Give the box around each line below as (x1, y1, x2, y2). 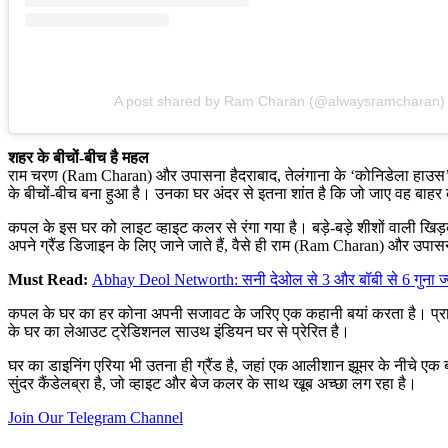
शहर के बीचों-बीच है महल (8, 149, 149, 167)
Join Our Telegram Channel (8, 409, 183, 427)
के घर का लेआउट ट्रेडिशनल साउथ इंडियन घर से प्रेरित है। (8, 323, 350, 341)
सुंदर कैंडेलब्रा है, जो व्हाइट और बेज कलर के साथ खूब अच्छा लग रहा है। (8, 375, 417, 393)
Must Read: (8, 271, 88, 289)
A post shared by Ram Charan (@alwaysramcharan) (113, 93, 445, 110)
